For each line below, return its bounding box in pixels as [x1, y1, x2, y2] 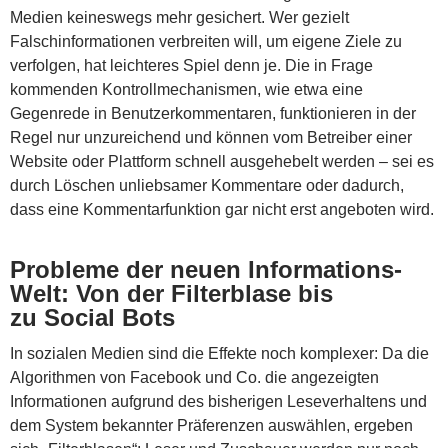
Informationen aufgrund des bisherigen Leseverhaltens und [10, 392, 427, 410]
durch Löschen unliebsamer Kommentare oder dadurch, [10, 176, 404, 194]
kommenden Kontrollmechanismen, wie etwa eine [10, 80, 363, 98]
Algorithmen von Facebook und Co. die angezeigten [10, 368, 379, 386]
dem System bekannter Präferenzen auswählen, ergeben [10, 416, 413, 434]
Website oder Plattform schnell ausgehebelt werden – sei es [10, 152, 434, 170]
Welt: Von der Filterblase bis [10, 279, 333, 307]
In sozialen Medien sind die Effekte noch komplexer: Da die [10, 344, 429, 362]
